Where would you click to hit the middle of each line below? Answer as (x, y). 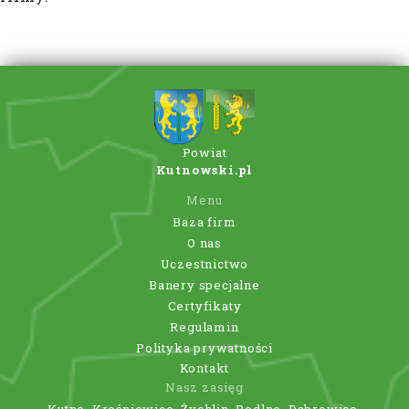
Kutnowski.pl (204, 170)
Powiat (204, 153)
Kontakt (204, 368)
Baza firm (204, 222)
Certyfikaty (204, 305)
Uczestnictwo (204, 263)
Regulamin (204, 326)
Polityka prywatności (204, 347)
